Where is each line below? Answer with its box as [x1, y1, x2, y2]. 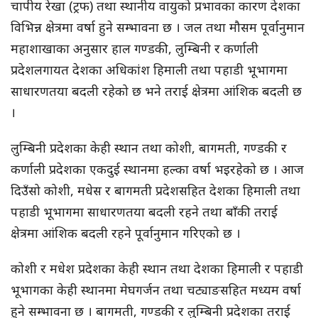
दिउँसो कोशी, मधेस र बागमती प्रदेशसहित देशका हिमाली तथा [11, 181, 300, 199]
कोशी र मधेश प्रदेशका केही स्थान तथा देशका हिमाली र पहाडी [11, 259, 303, 277]
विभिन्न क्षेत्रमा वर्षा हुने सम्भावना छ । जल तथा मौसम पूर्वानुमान [11, 18, 305, 35]
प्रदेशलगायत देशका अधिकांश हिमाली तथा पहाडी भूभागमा [11, 60, 287, 78]
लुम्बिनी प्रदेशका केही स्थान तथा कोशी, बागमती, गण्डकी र [11, 138, 287, 156]
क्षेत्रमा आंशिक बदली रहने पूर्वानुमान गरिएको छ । [11, 224, 241, 241]
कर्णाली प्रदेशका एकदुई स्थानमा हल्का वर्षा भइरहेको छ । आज [11, 160, 304, 177]
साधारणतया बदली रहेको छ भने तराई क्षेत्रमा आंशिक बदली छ [11, 82, 302, 99]
